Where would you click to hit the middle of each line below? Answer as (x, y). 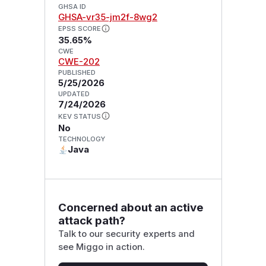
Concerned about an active (130, 207)
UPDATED (74, 94)
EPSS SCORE (79, 29)
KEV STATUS (79, 117)
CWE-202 (79, 62)
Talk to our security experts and (126, 234)
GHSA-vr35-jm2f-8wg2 (107, 17)
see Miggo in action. (101, 247)
